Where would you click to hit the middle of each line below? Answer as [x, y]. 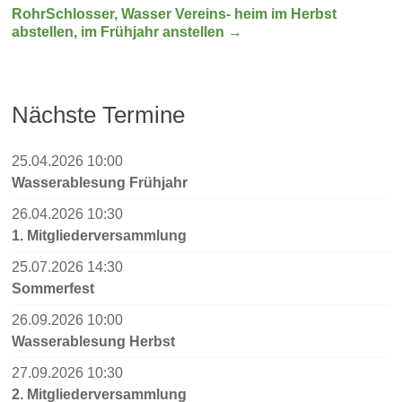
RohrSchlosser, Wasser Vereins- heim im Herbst [175, 13]
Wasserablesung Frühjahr [100, 182]
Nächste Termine [99, 114]
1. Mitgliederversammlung [100, 235]
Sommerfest [53, 288]
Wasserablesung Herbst [94, 341]
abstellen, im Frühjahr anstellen [120, 31]
